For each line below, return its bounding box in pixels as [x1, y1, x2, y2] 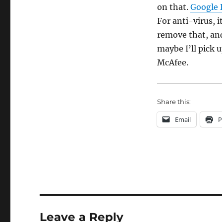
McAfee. [157, 57, 188, 67]
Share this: [157, 98, 191, 106]
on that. [157, 2, 190, 12]
